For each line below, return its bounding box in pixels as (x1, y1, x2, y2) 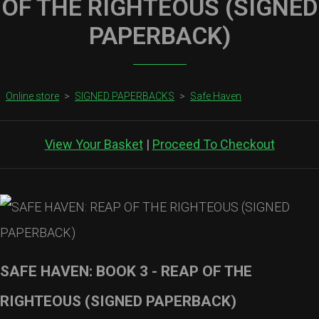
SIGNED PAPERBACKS (75, 90, 174, 103)
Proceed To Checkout (152, 137, 275, 152)
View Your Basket (44, 137, 143, 152)
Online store (6, 90, 59, 103)
